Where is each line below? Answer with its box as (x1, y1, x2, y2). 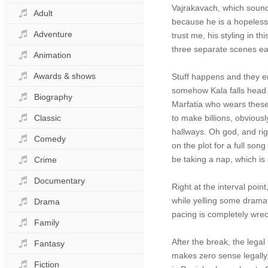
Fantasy (34, 239, 65, 248)
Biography (34, 92, 72, 102)
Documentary (34, 176, 85, 185)
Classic (34, 113, 61, 123)
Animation (33, 50, 71, 60)
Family (34, 218, 59, 227)
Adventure (33, 29, 72, 39)
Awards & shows (33, 71, 96, 81)
